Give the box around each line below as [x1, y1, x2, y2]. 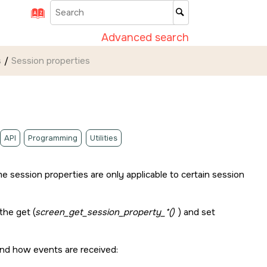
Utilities [89, 133, 117, 143]
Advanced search [101, 30, 190, 44]
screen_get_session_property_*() [35, 206, 175, 218]
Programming [28, 133, 77, 143]
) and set [175, 206, 215, 218]
